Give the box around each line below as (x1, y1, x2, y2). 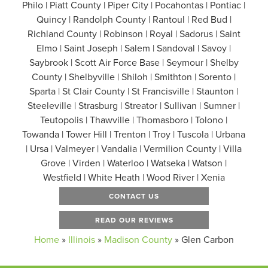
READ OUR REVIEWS (95, 215, 173, 226)
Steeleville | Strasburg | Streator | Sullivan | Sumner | (28, 99, 240, 112)
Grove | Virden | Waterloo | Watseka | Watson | (41, 156, 227, 170)
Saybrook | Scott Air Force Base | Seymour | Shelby (29, 56, 239, 69)
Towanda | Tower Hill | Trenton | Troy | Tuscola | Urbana (22, 127, 246, 141)
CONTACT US (109, 191, 159, 202)
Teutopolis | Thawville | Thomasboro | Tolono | (40, 113, 228, 127)
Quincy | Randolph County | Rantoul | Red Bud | (36, 13, 232, 26)
